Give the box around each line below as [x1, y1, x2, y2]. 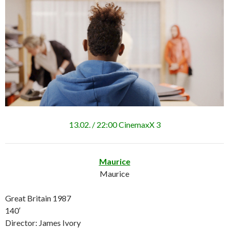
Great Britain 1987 [5, 193, 71, 203]
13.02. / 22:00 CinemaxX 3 [68, 120, 161, 130]
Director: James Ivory [5, 218, 81, 228]
